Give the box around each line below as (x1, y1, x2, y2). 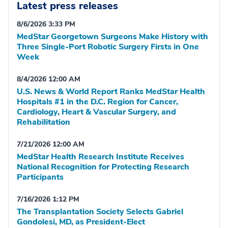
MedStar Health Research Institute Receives (17, 151, 184, 162)
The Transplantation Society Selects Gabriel (17, 206, 183, 217)
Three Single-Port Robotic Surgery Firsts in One (17, 41, 199, 52)
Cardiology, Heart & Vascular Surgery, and (17, 106, 176, 118)
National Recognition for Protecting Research (17, 161, 189, 173)
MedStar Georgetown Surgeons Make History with (17, 31, 208, 42)
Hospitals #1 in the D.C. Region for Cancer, (17, 96, 178, 107)
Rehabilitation (17, 116, 70, 128)
